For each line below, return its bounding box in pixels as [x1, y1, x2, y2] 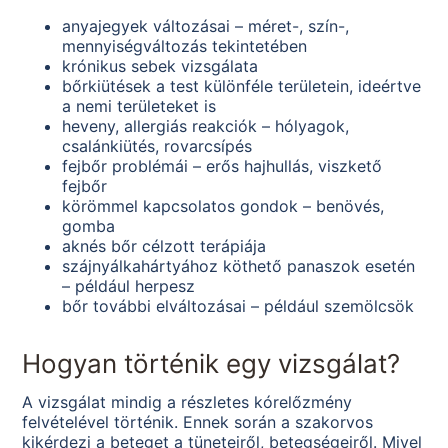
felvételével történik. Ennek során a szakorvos [22, 412, 374, 433]
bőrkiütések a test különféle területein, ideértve [62, 76, 422, 97]
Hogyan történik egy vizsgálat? [22, 348, 401, 380]
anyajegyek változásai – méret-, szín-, [62, 16, 350, 37]
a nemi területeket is [62, 96, 217, 117]
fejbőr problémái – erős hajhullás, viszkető [62, 156, 383, 177]
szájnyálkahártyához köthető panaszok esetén [62, 256, 416, 277]
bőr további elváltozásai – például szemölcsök [62, 296, 415, 317]
